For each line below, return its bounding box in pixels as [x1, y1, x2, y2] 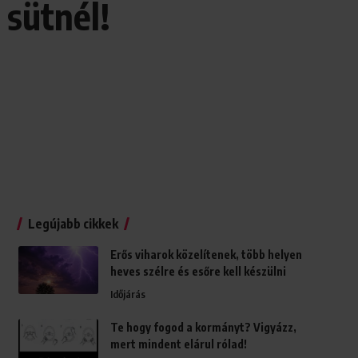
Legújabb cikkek [27, 216, 118, 233]
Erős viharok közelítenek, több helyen [109, 248, 302, 262]
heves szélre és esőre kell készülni [109, 265, 286, 279]
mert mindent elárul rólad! [109, 337, 247, 352]
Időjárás [109, 288, 145, 301]
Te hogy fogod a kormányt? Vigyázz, [109, 320, 296, 335]
